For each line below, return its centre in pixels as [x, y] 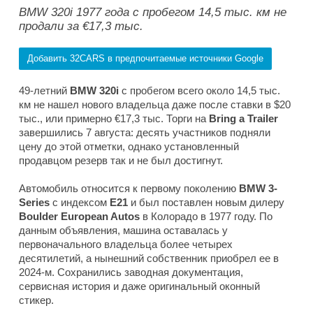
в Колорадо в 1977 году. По [208, 217]
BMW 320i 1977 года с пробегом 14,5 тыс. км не [153, 13]
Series [36, 203]
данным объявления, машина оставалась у [123, 231]
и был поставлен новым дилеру [206, 203]
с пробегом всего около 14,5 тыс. [199, 91]
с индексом [81, 203]
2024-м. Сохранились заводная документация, [131, 272]
